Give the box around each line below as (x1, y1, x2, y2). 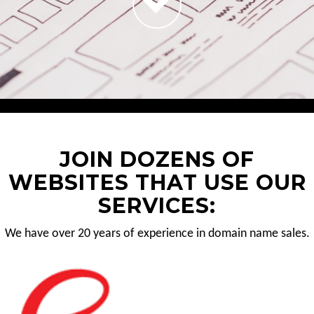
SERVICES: (98, 193, 216, 219)
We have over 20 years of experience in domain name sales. (4, 227, 310, 240)
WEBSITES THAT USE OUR (8, 170, 306, 196)
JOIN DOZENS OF (60, 146, 254, 172)
